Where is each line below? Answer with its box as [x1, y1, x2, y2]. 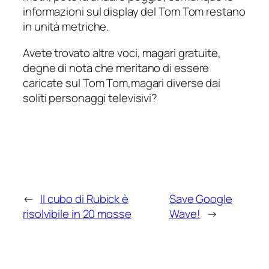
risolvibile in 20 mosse [23, 205, 131, 222]
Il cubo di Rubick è [40, 190, 129, 207]
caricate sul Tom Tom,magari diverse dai [23, 74, 221, 91]
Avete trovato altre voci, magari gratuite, [23, 44, 221, 61]
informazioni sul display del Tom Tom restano [23, 4, 246, 20]
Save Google [169, 190, 232, 207]
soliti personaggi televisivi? [23, 89, 158, 106]
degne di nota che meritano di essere [23, 59, 210, 76]
